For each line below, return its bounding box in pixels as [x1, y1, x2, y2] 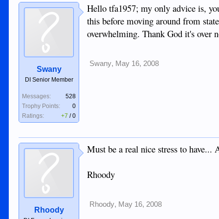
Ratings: [22, 112, 44, 119]
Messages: [22, 93, 51, 100]
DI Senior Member [24, 76, 73, 83]
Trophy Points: [22, 103, 61, 109]
